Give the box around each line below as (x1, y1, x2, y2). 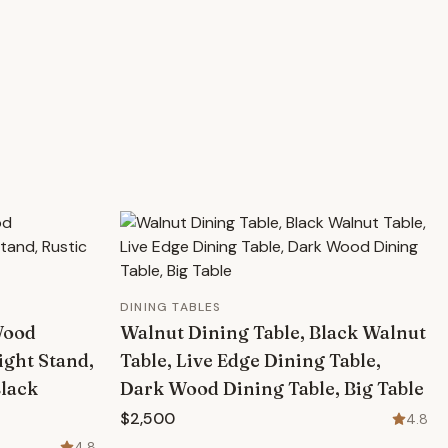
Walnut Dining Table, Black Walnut (120, 321, 426, 344)
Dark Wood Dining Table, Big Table (120, 377, 424, 400)
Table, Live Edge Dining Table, (120, 349, 381, 372)
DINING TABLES (120, 299, 222, 315)
